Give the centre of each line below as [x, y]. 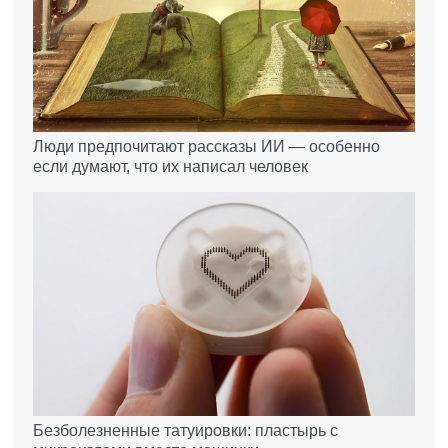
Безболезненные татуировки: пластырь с [186, 430]
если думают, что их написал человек [171, 167]
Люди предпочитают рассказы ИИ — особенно [207, 147]
